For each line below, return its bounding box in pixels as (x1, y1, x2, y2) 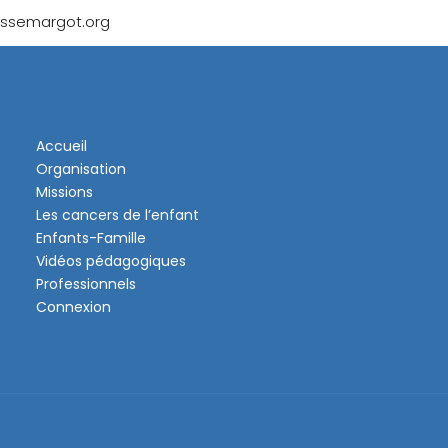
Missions (36, 182, 94, 202)
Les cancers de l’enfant (36, 205, 200, 225)
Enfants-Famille (36, 228, 147, 248)
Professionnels (36, 274, 137, 294)
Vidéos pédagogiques (36, 251, 187, 271)
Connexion (36, 297, 112, 317)
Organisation (36, 159, 127, 179)
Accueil (36, 136, 88, 156)
